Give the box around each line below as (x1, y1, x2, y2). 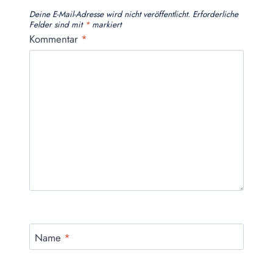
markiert (90, 18, 121, 31)
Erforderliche (193, 8, 238, 21)
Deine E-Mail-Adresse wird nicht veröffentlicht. (29, 8, 190, 21)
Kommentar (29, 31, 81, 46)
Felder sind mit (29, 18, 85, 31)
